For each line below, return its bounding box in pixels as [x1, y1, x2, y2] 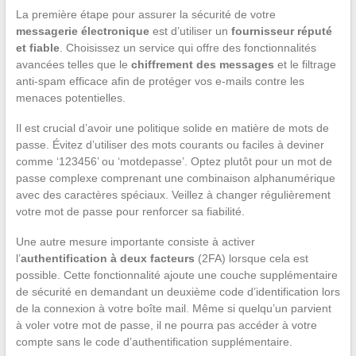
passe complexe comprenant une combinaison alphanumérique [15, 171, 335, 184]
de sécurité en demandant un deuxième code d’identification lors [15, 284, 340, 298]
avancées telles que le [15, 57, 131, 71]
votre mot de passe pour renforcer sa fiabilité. [15, 204, 245, 218]
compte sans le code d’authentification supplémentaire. [15, 335, 292, 348]
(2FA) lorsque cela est [194, 251, 308, 265]
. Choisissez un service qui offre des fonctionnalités [59, 41, 316, 54]
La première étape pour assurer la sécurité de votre [15, 7, 276, 21]
